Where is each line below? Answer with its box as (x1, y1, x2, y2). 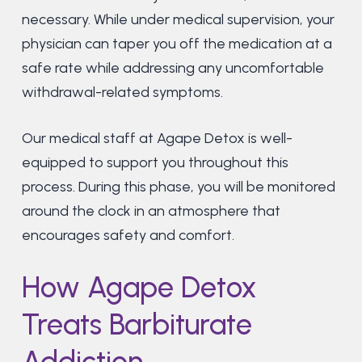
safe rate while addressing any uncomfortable (21, 59, 324, 78)
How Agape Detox (21, 270, 257, 305)
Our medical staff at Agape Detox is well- (21, 129, 293, 148)
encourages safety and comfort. (21, 226, 234, 245)
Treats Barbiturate (21, 307, 252, 343)
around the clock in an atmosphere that (21, 202, 280, 221)
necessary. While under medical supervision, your (21, 11, 335, 29)
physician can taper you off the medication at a (21, 35, 332, 53)
